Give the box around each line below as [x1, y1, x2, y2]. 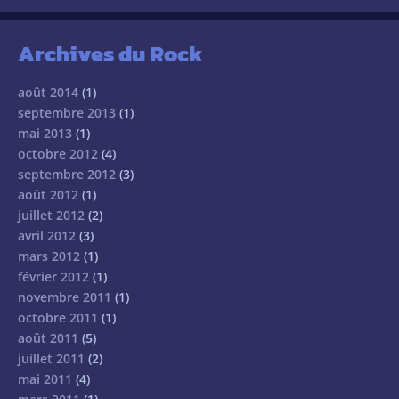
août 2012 [18, 186, 78, 204]
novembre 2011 [18, 289, 111, 306]
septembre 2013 [18, 104, 116, 122]
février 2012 [18, 268, 89, 286]
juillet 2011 [18, 350, 85, 368]
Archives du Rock [18, 37, 203, 71]
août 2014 [18, 84, 78, 102]
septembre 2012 [18, 166, 116, 183]
